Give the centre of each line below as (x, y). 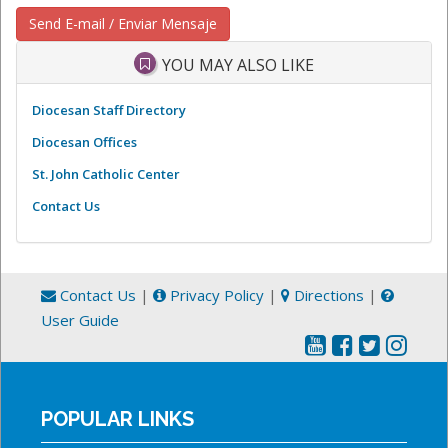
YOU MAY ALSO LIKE (236, 64)
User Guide (80, 319)
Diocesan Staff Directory (109, 109)
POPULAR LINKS (117, 418)
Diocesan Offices (84, 141)
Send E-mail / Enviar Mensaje (123, 23)
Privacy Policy (215, 294)
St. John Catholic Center (106, 173)
